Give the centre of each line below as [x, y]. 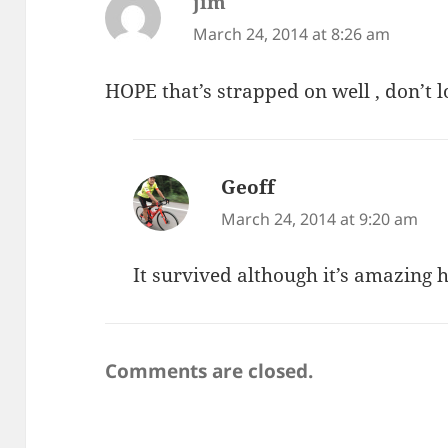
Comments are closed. [209, 371]
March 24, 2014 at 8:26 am [292, 34]
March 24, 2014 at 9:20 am [320, 218]
